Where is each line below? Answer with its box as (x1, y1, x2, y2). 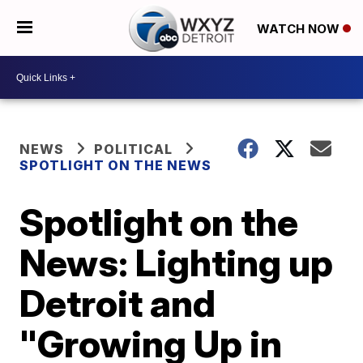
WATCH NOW (256, 20, 343, 36)
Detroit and (19, 280, 216, 326)
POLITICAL (94, 141, 173, 157)
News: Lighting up (19, 240, 334, 285)
